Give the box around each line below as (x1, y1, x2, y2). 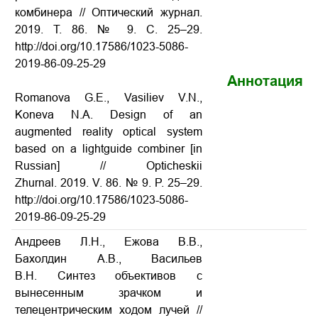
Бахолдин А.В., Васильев (15, 253, 202, 265)
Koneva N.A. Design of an (15, 109, 202, 121)
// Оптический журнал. (79, 6, 203, 18)
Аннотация (227, 73, 303, 89)
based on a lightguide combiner (15, 143, 190, 155)
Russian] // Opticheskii (15, 160, 202, 172)
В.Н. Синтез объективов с (15, 270, 202, 282)
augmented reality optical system (15, 126, 202, 138)
